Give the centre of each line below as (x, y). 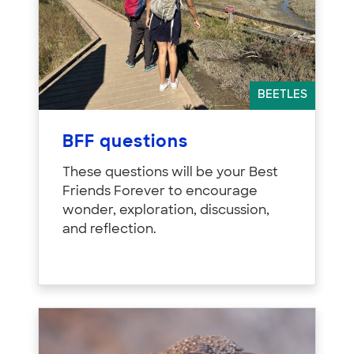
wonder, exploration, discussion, (166, 211)
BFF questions (125, 142)
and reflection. (109, 230)
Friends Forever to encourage (160, 192)
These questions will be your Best (170, 173)
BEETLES (282, 95)
